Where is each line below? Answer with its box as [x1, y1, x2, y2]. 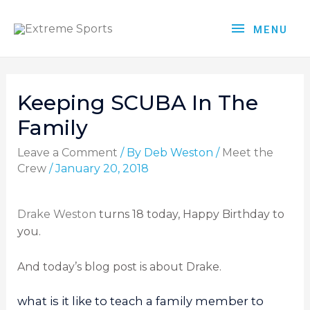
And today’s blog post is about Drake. [17, 259, 221, 273]
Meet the [221, 146, 273, 160]
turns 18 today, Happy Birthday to [95, 207, 284, 221]
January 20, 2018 [55, 162, 149, 176]
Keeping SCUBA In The [17, 90, 258, 116]
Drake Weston [17, 207, 96, 221]
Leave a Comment [17, 146, 118, 160]
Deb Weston [143, 146, 213, 160]
